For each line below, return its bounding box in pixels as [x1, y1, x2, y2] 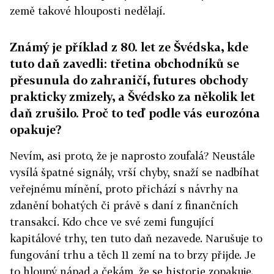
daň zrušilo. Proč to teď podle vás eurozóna [10, 106, 260, 120]
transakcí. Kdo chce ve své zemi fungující [10, 215, 214, 229]
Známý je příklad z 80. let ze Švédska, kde [10, 40, 248, 54]
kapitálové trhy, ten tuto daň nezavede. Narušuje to [10, 232, 262, 245]
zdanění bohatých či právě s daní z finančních [10, 199, 239, 212]
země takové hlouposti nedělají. [10, 4, 165, 18]
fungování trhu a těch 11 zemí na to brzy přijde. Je [10, 248, 256, 262]
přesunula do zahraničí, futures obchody [10, 73, 248, 87]
